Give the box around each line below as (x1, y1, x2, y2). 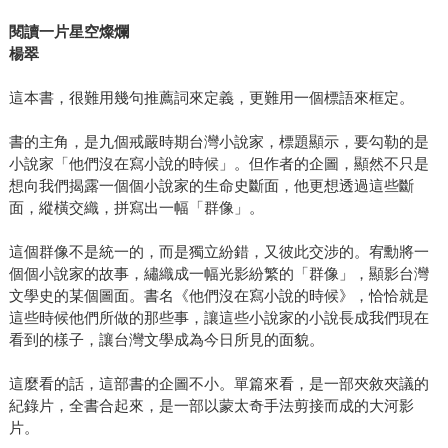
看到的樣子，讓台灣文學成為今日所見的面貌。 (8, 331, 324, 349)
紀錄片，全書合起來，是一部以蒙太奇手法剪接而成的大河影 (8, 397, 414, 415)
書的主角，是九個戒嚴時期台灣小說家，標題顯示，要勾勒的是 (8, 133, 429, 151)
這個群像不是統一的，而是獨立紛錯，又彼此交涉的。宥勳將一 (8, 243, 429, 261)
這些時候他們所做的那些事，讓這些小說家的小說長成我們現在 (8, 309, 429, 327)
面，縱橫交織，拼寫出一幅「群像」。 (8, 199, 264, 217)
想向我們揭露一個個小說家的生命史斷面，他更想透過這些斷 (8, 177, 414, 195)
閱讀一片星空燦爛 (8, 23, 129, 41)
